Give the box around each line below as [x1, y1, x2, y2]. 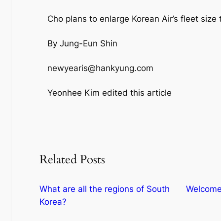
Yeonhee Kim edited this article [47, 88, 172, 98]
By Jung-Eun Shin [47, 38, 117, 49]
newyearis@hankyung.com [47, 63, 153, 74]
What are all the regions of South [39, 184, 170, 194]
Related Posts [39, 151, 105, 168]
